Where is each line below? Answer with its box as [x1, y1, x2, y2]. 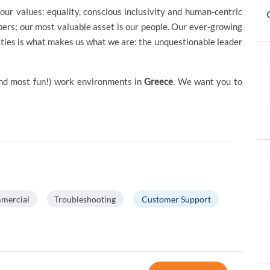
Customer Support [141, 193, 211, 204]
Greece [144, 76, 174, 87]
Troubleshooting [54, 193, 116, 204]
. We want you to [173, 76, 242, 87]
